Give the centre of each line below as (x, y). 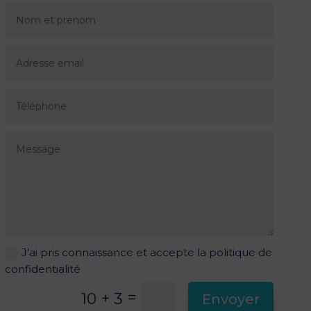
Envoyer (231, 299)
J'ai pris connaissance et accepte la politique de (147, 252)
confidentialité (43, 269)
